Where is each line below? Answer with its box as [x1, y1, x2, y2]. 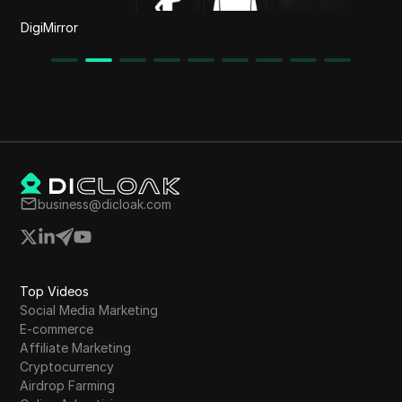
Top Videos [20, 283, 90, 299]
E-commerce [20, 320, 94, 336]
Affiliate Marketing [20, 339, 132, 355]
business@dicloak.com [38, 196, 172, 212]
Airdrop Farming [20, 377, 116, 393]
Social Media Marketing [20, 301, 159, 318]
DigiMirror [20, 19, 78, 35]
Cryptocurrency [20, 358, 115, 374]
